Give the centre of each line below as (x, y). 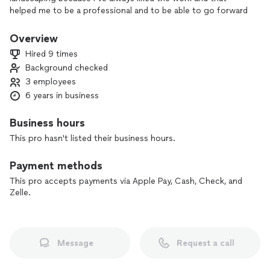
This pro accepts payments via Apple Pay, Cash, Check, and (126, 181)
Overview (34, 39)
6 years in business (62, 96)
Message (75, 243)
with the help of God (51, 23)
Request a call (206, 243)
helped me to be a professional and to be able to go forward (129, 11)
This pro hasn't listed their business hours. (93, 138)
